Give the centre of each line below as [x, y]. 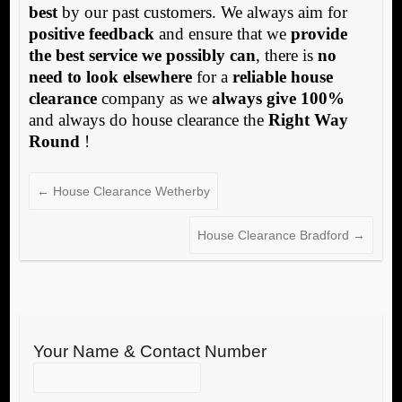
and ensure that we [222, 34]
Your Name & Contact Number [149, 352]
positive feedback [91, 34]
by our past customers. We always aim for [202, 13]
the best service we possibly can [142, 56]
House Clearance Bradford [275, 236]
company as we [154, 99]
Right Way [308, 120]
